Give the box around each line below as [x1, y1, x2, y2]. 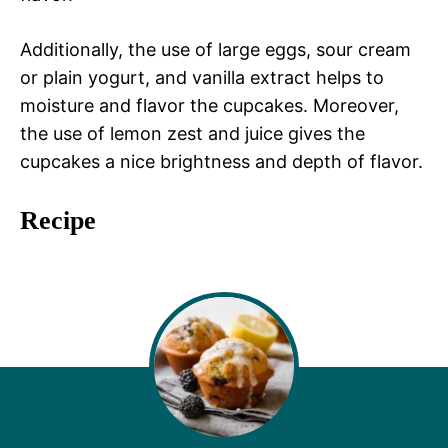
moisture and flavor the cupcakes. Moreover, [20, 94, 399, 116]
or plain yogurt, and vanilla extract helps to [20, 66, 384, 88]
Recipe [20, 205, 96, 235]
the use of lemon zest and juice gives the [20, 122, 365, 144]
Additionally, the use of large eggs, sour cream [20, 38, 411, 60]
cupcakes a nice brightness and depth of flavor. [20, 150, 423, 172]
